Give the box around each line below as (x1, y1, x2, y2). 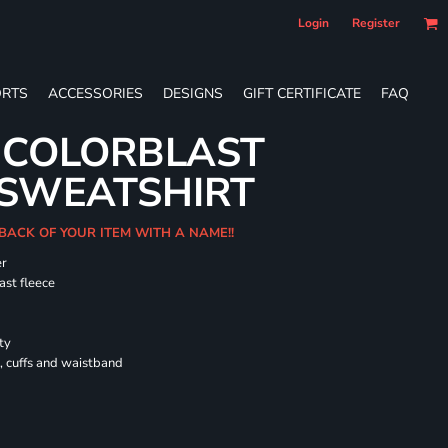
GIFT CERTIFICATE (243, 83, 361, 103)
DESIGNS (163, 83, 223, 103)
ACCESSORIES (48, 83, 143, 103)
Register (352, 15, 400, 31)
